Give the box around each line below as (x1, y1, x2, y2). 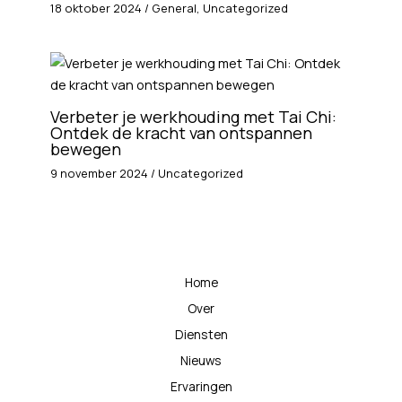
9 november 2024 (50, 164, 152, 181)
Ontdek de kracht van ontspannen (50, 121, 313, 144)
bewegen (50, 137, 122, 160)
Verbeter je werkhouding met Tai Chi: (50, 105, 337, 127)
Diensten (174, 326, 228, 343)
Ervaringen (170, 378, 232, 395)
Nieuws (180, 352, 222, 369)
